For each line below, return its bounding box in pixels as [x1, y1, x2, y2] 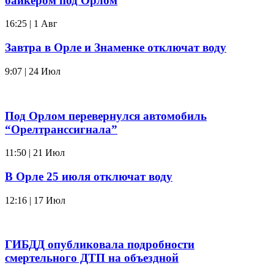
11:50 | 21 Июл [5, 147, 65, 158]
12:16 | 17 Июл [5, 194, 65, 206]
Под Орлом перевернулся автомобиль [5, 109, 207, 122]
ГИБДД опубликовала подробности [5, 238, 194, 251]
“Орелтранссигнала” [5, 122, 117, 136]
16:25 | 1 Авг [5, 18, 57, 29]
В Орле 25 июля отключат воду [5, 169, 172, 183]
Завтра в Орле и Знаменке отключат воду [5, 41, 226, 54]
